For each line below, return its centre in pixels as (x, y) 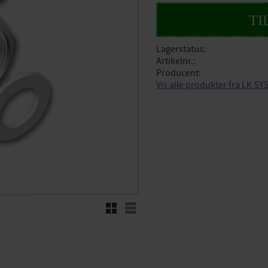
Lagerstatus (180, 49)
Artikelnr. (175, 61)
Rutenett (127, 205)
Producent (178, 73)
